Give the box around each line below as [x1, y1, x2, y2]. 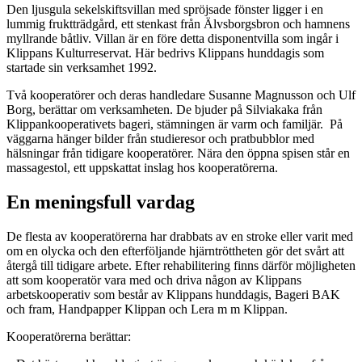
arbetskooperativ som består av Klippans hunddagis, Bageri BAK [6, 287, 340, 301]
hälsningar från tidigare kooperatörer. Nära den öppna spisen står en [6, 145, 350, 160]
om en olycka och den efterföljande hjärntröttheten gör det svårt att [6, 243, 344, 258]
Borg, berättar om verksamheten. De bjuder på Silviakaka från [6, 102, 322, 116]
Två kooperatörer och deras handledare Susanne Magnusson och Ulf [6, 87, 356, 102]
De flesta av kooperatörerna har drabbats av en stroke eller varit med [6, 229, 353, 243]
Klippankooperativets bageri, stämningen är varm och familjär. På [6, 116, 343, 131]
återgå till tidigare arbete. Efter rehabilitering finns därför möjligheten [6, 258, 356, 272]
